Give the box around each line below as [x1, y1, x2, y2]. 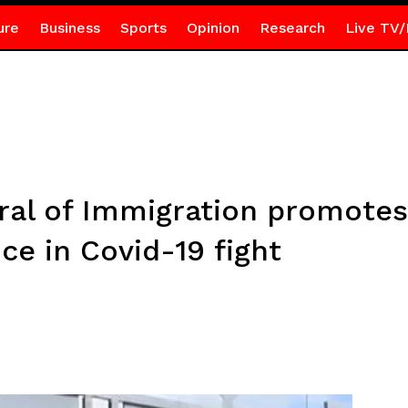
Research [259, 19, 325, 36]
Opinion [186, 19, 240, 36]
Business [38, 19, 100, 36]
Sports [119, 19, 167, 36]
